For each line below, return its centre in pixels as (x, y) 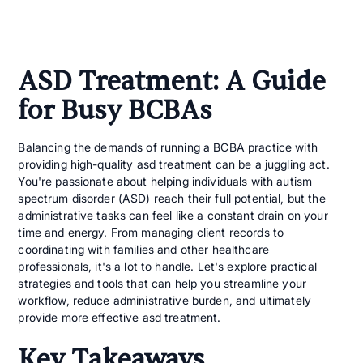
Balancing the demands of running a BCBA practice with (168, 147)
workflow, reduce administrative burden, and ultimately (164, 300)
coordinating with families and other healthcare (143, 249)
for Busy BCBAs (115, 110)
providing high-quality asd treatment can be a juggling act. (174, 164)
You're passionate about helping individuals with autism (165, 181)
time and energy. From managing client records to (151, 232)
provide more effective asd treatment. (120, 317)
